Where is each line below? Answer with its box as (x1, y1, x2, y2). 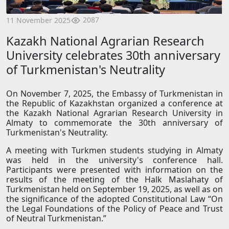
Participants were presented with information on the (6, 164, 223, 176)
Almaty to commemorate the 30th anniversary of (6, 117, 223, 129)
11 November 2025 (6, 15, 71, 25)
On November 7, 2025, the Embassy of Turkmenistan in (6, 88, 223, 100)
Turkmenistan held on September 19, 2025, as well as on (6, 184, 223, 195)
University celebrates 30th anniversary (6, 47, 220, 64)
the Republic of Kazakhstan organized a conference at (6, 98, 223, 109)
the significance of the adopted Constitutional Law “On (6, 193, 223, 205)
